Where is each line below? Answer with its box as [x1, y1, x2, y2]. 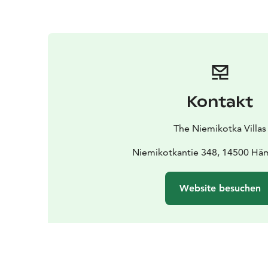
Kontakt [187, 92, 254, 111]
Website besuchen [179, 182, 261, 194]
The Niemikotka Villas [173, 122, 267, 134]
